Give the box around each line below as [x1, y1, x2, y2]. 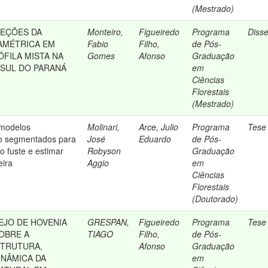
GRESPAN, [87, 216, 130, 228]
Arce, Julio [139, 121, 179, 133]
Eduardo [139, 133, 172, 145]
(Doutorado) [192, 193, 239, 205]
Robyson [87, 145, 121, 157]
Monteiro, [87, 26, 124, 38]
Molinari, [87, 121, 120, 133]
